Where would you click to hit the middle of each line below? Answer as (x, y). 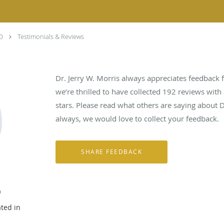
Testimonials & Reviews (51, 36)
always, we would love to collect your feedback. (137, 118)
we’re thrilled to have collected (109, 91)
